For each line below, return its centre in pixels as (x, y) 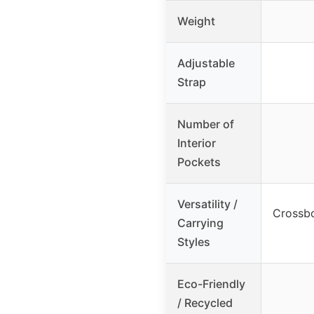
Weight (196, 21)
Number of (206, 124)
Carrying (200, 223)
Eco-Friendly (211, 284)
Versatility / (207, 204)
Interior (197, 143)
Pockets (199, 162)
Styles (194, 242)
